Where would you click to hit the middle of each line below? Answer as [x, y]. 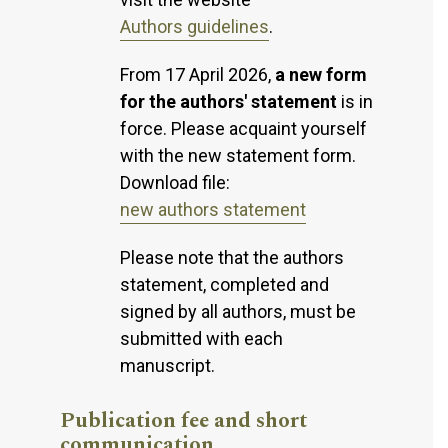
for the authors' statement [228, 101]
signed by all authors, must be [238, 311]
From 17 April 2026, [197, 74]
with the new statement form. [238, 155]
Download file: [175, 182]
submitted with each [201, 338]
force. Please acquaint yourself [243, 128]
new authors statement [213, 209]
